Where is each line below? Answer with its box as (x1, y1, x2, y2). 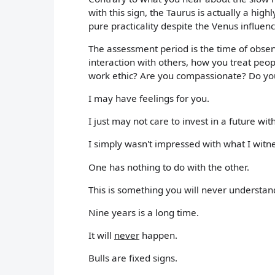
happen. (139, 229, 177, 242)
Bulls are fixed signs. (88, 252, 177, 265)
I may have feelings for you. (88, 91, 209, 104)
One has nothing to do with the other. (88, 160, 249, 173)
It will (88, 229, 114, 242)
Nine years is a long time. (88, 206, 199, 219)
